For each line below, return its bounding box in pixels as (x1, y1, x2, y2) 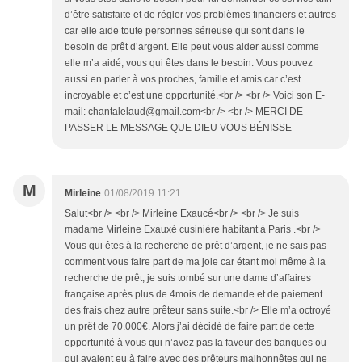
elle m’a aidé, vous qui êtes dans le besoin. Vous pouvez (65, 57, 313, 69)
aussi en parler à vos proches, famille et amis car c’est (65, 74, 301, 86)
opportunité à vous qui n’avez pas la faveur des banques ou (65, 337, 326, 349)
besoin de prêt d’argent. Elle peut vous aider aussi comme (65, 41, 319, 53)
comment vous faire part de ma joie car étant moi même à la (65, 256, 326, 268)
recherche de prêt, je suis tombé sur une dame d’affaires (65, 272, 311, 284)
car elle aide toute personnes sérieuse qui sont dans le (65, 25, 305, 37)
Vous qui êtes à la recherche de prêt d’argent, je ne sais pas (65, 240, 326, 252)
